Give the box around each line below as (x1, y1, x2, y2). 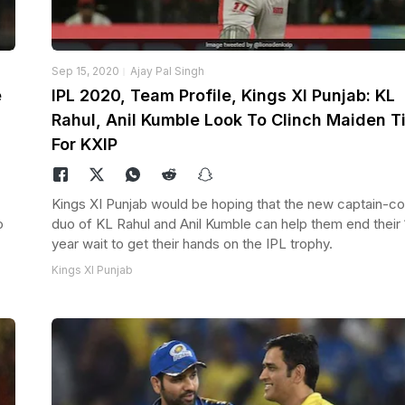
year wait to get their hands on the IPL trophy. (51, 234, 333, 252)
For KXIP (51, 134, 118, 154)
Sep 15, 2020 (51, 63, 119, 78)
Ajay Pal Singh (129, 63, 204, 78)
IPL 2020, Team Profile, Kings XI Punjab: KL (51, 85, 395, 105)
